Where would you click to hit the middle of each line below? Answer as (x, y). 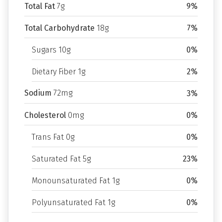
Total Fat (40, 6)
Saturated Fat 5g (61, 159)
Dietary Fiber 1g (58, 72)
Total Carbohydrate (59, 28)
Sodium (38, 93)
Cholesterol (45, 115)
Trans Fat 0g (53, 137)
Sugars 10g (51, 50)
